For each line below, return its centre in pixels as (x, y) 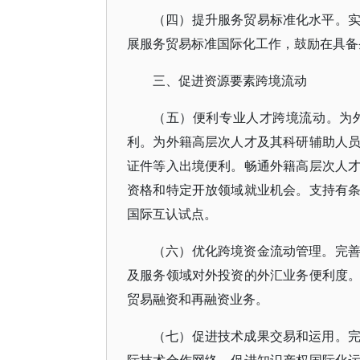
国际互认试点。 (172, 214)
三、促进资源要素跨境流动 (230, 80)
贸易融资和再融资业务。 (198, 299)
